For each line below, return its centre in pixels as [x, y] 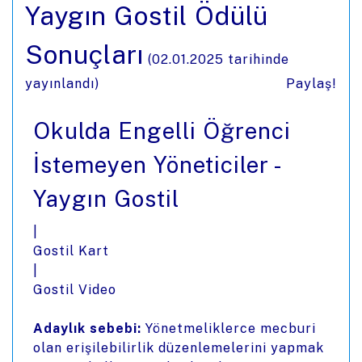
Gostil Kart [71, 251]
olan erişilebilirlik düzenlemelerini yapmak [179, 348]
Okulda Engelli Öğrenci [162, 130]
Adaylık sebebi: [87, 328]
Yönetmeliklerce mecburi [229, 328]
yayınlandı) [64, 84]
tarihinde [257, 59]
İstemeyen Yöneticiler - [156, 164]
